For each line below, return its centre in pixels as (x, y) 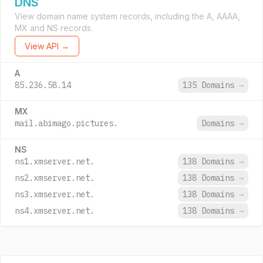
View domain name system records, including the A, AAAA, (127, 16)
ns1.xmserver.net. (55, 161)
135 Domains (211, 85)
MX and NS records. (54, 28)
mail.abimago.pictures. (66, 123)
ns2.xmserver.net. (55, 178)
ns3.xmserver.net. (55, 194)
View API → (47, 46)
